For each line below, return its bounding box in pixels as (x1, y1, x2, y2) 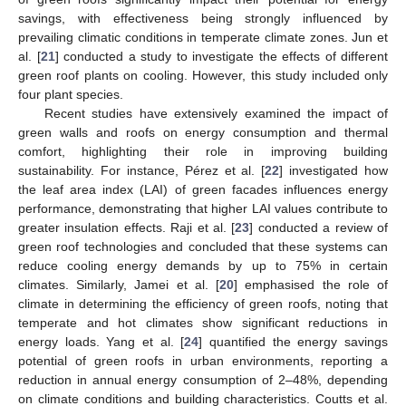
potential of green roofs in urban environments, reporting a (18, 353, 388, 368)
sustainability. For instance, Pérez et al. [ (18, 162, 266, 178)
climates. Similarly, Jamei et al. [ (18, 276, 220, 292)
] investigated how (279, 162, 388, 178)
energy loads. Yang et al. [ (18, 333, 185, 349)
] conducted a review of (249, 219, 389, 235)
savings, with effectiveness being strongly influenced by (18, 10, 388, 25)
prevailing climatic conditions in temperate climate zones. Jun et (18, 29, 388, 44)
